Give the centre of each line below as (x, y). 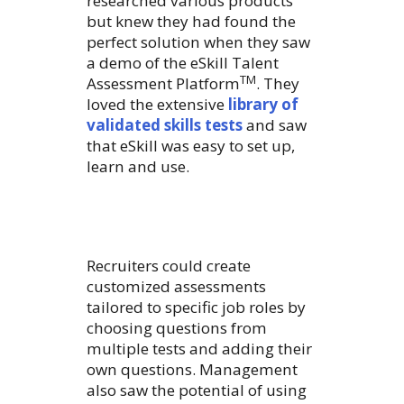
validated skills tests (165, 125)
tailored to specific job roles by (196, 308)
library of (263, 105)
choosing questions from (177, 328)
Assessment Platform (163, 84)
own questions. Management (192, 370)
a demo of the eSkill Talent (183, 63)
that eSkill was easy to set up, (191, 146)
